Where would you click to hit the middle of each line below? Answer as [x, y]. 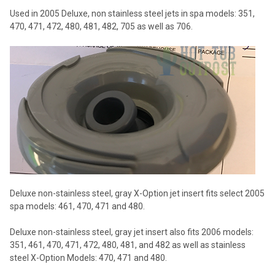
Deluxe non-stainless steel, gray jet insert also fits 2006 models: [132, 232]
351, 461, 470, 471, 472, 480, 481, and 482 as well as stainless [128, 245]
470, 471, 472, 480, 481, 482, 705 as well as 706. [101, 26]
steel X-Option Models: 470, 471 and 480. [88, 258]
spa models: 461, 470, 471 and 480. [77, 206]
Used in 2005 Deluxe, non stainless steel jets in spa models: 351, [132, 13]
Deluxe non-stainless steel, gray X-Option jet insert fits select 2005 [137, 193]
